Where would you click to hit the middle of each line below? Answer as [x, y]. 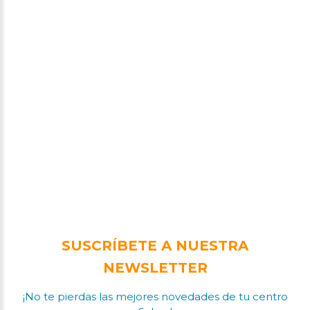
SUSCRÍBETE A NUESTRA [155, 245]
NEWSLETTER [155, 267]
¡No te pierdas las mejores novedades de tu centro [155, 296]
